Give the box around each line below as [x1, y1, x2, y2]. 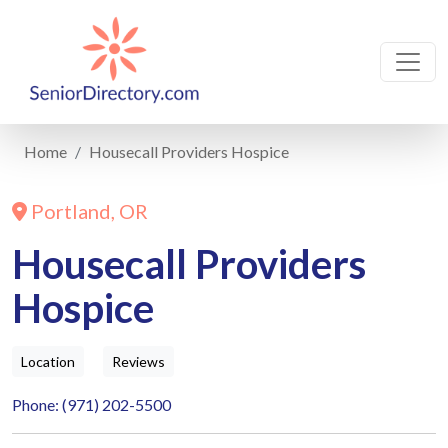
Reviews [112, 353, 165, 370]
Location [21, 353, 75, 370]
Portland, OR [27, 199, 148, 223]
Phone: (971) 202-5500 [12, 395, 171, 414]
